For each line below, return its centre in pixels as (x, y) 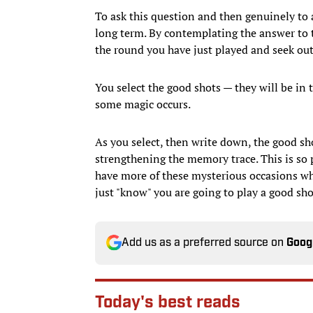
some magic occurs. (143, 104)
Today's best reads (168, 303)
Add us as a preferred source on (204, 243)
